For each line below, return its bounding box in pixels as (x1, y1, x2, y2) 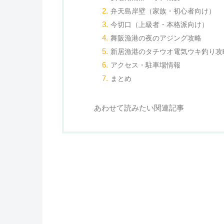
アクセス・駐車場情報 (110, 61, 181, 69)
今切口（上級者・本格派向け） (110, 21, 209, 29)
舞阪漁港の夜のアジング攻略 (110, 34, 202, 42)
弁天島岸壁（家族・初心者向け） (110, 7, 216, 15)
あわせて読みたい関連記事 (94, 103, 184, 112)
